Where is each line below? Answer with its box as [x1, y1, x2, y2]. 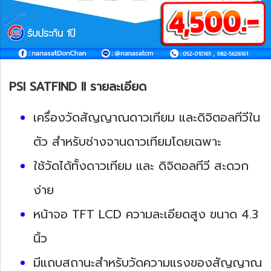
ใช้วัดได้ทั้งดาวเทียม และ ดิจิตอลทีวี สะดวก [33, 156, 249, 175]
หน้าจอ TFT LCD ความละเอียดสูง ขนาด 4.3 [33, 204, 258, 223]
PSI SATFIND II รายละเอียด [9, 77, 146, 96]
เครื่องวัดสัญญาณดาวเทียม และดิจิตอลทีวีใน [33, 108, 260, 126]
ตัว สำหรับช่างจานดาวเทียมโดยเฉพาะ [33, 132, 221, 151]
